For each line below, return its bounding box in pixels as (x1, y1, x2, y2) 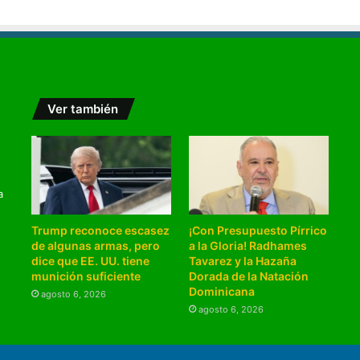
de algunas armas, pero (31, 239, 160, 253)
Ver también (47, 101, 118, 117)
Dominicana (189, 284, 256, 299)
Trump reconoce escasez (31, 223, 170, 238)
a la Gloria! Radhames (189, 239, 308, 253)
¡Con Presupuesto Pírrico (189, 223, 328, 238)
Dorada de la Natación (189, 269, 309, 284)
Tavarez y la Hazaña (189, 254, 297, 268)
